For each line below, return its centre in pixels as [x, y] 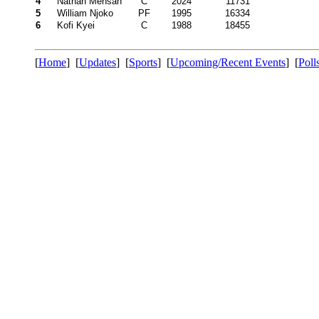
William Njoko [85, 13]
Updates [98, 62]
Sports [143, 62]
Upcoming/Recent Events [228, 62]
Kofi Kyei [76, 25]
